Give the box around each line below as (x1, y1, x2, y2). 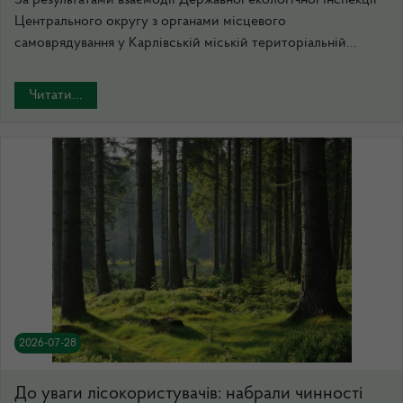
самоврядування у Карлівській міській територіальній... (14, 35, 357, 50)
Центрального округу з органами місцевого (14, 13, 286, 29)
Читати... (29, 87, 83, 103)
